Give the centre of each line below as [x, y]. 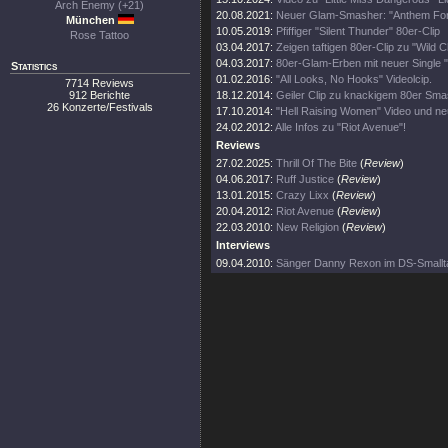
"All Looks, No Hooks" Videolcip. [354, 79]
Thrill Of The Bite [316, 163]
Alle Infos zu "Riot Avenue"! [340, 127]
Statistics [34, 66]
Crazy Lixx [302, 195]
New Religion [307, 227]
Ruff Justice [305, 179]
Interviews [243, 245]
